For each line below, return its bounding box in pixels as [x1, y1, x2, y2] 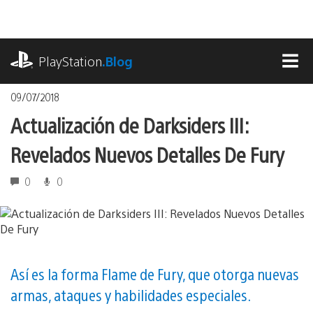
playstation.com [10, 38, 93, 53]
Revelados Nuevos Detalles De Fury [10, 140, 284, 168]
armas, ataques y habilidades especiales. [10, 284, 251, 305]
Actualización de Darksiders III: [10, 110, 249, 138]
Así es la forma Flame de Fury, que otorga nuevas [10, 263, 299, 284]
